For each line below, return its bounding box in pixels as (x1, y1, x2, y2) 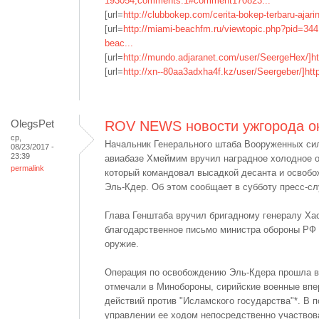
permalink (11, 164, 44, 172)
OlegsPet (11, 117, 54, 130)
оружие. (105, 239, 139, 249)
